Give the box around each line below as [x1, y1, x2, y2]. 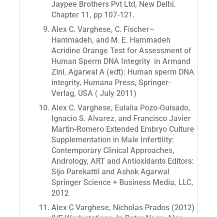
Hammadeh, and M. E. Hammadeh [51, 35, 170, 45]
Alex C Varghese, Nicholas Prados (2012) [51, 203, 195, 213]
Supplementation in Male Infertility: [51, 135, 174, 145]
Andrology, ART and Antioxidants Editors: [51, 156, 194, 166]
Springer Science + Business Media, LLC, [51, 178, 193, 187]
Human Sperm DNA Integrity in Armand [51, 57, 190, 66]
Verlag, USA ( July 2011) [51, 89, 137, 98]
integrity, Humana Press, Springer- [51, 78, 171, 88]
